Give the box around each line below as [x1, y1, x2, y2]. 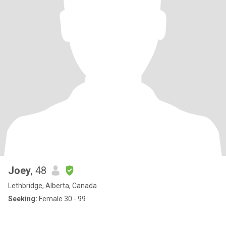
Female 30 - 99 [37, 195, 86, 203]
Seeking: [8, 195, 37, 203]
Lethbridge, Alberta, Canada [8, 182, 97, 190]
